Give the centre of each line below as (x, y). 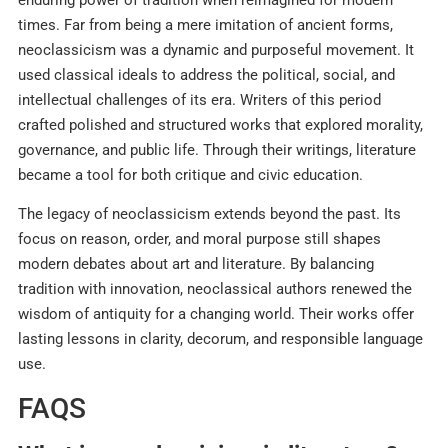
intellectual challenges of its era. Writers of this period (199, 100)
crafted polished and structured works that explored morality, (220, 125)
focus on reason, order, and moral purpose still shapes (199, 239)
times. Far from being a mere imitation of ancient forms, (205, 25)
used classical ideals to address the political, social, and (206, 75)
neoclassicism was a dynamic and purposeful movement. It (216, 50)
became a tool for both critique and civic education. (190, 175)
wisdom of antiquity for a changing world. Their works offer (216, 314)
